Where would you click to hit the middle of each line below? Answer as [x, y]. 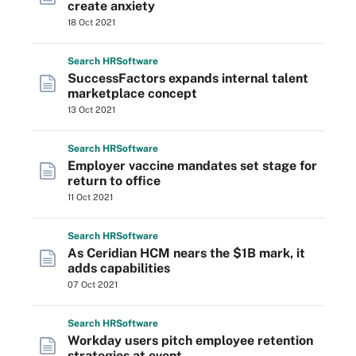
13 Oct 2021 [91, 110]
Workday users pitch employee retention [190, 341]
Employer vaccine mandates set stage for [192, 166]
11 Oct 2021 [90, 197]
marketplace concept [132, 93]
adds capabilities [119, 268]
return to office [114, 181]
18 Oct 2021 [91, 22]
